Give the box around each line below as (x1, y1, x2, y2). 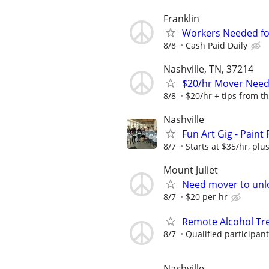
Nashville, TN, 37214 (163, 62, 253, 76)
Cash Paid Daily (186, 39, 247, 51)
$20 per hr (186, 191, 228, 203)
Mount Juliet (163, 163, 218, 177)
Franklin (163, 11, 199, 25)
